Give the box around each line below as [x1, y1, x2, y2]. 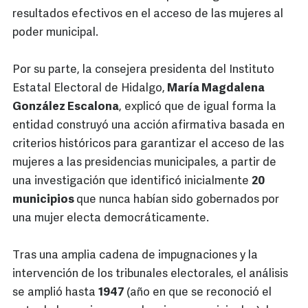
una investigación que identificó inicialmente [12, 175, 252, 188]
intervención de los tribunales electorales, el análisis [12, 268, 288, 280]
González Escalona [12, 101, 119, 113]
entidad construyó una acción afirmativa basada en [12, 120, 285, 132]
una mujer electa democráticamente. [12, 212, 209, 225]
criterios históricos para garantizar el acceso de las [12, 138, 284, 151]
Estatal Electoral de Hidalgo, [12, 82, 165, 95]
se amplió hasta [12, 287, 98, 299]
